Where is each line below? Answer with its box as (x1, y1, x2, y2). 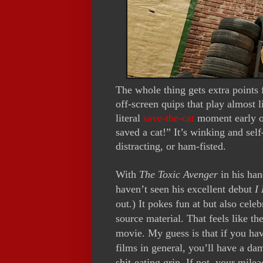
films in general (116, 242, 183, 254)
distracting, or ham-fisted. (116, 140, 226, 153)
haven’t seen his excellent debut (116, 183, 255, 195)
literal (116, 112, 143, 124)
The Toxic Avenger (139, 168, 218, 181)
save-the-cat (143, 112, 194, 124)
